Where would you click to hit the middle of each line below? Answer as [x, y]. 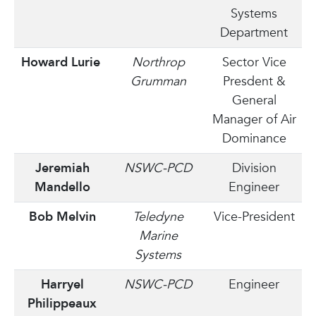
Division [254, 168]
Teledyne [158, 217]
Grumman [158, 81]
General [254, 101]
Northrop [158, 62]
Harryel [62, 285]
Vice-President [254, 217]
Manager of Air [254, 120]
